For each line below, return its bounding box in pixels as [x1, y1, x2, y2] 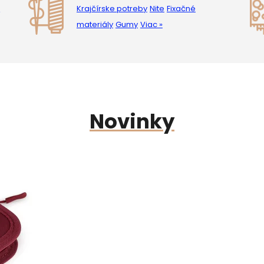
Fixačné [166, 3, 196, 15]
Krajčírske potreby [76, 3, 147, 15]
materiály [76, 19, 113, 31]
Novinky [90, 107, 174, 136]
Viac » [140, 19, 163, 31]
